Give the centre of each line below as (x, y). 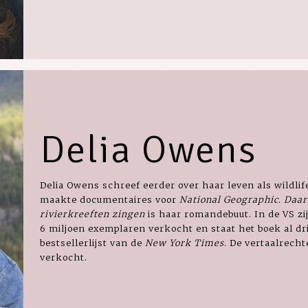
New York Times (183, 242)
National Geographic (229, 199)
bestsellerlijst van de (91, 242)
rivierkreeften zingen (92, 213)
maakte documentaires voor (110, 199)
